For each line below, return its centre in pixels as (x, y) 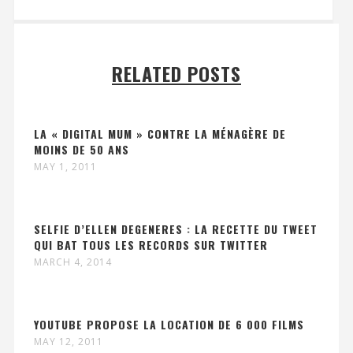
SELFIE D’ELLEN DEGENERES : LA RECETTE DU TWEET (175, 229)
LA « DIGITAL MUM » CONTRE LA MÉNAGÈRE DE (160, 134)
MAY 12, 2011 (68, 342)
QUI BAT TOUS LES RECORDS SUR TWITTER (150, 245)
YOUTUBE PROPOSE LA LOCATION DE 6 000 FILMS (169, 325)
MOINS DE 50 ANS (81, 150)
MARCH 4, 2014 (72, 262)
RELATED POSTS (176, 74)
